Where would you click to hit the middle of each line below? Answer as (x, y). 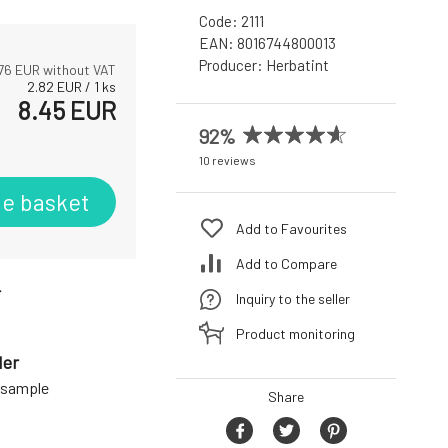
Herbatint (297, 65)
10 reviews (227, 160)
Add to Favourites (291, 228)
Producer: (232, 65)
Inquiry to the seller (293, 298)
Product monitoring (295, 333)
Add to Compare (286, 263)
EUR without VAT (64, 70)
